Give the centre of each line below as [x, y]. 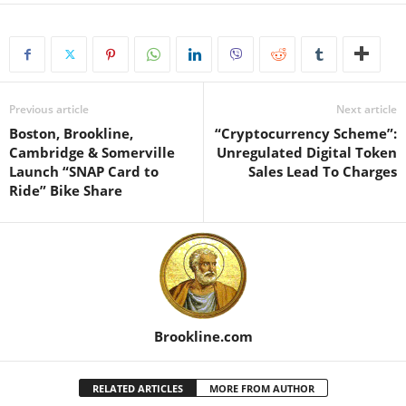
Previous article [49, 110]
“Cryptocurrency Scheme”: [306, 134]
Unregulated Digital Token [307, 153]
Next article [367, 110]
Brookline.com [203, 337]
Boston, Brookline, [71, 134]
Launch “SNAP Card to [84, 172]
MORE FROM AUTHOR [261, 389]
